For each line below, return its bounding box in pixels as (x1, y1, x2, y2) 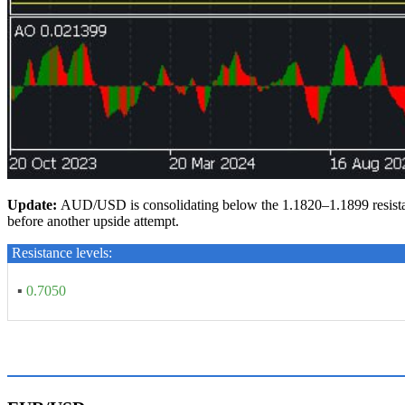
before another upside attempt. (7, 213, 179, 229)
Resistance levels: (12, 245, 112, 260)
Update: (7, 197, 61, 212)
